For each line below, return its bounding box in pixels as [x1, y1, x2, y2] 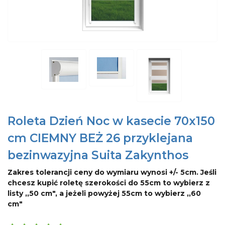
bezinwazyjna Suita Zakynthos [8, 148, 188, 162]
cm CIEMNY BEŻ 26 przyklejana [8, 131, 193, 145]
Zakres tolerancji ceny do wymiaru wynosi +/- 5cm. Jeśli [8, 167, 216, 177]
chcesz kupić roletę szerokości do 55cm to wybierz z [8, 178, 210, 187]
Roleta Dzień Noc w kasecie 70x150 [8, 114, 215, 128]
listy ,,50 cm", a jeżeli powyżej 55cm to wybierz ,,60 [8, 188, 201, 198]
